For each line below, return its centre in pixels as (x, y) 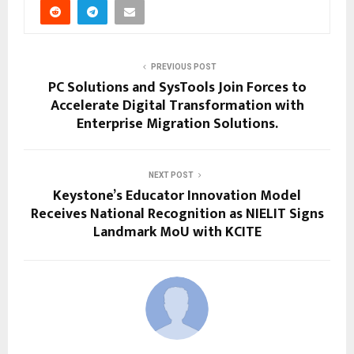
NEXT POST (171, 175)
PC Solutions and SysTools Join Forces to (177, 87)
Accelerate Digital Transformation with (177, 105)
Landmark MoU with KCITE (177, 232)
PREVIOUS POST (183, 66)
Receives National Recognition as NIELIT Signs (177, 214)
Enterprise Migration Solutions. (177, 124)
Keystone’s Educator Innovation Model (177, 196)
